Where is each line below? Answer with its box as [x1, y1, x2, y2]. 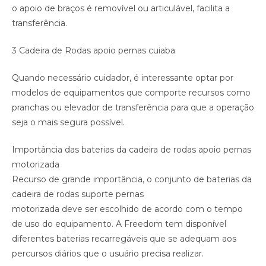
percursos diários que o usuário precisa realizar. [12, 248, 204, 259]
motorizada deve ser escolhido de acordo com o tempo [12, 204, 243, 215]
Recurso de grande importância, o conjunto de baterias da [12, 174, 252, 185]
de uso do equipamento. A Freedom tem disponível [12, 218, 226, 230]
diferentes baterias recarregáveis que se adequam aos [12, 233, 236, 245]
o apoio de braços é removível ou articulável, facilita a [12, 3, 230, 14]
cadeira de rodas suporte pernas [12, 189, 144, 200]
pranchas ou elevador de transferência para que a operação [12, 102, 254, 113]
